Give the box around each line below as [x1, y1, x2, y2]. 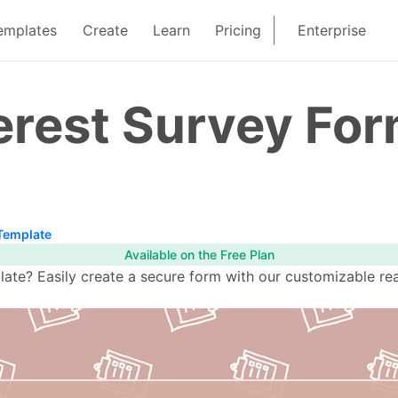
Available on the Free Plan [123, 247, 275, 263]
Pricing [215, 21, 262, 39]
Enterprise [298, 21, 367, 39]
